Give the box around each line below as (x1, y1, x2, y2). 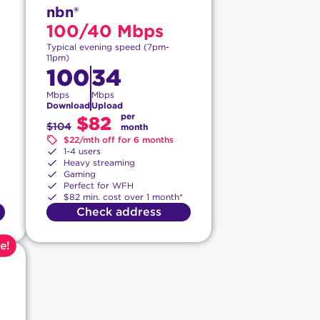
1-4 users (64, 146, 101, 157)
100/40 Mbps (46, 21, 164, 42)
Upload (91, 100, 123, 111)
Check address (76, 205, 161, 219)
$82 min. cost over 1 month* (64, 191, 183, 203)
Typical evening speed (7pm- (46, 41, 169, 53)
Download (46, 100, 90, 111)
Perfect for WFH (64, 180, 134, 191)
